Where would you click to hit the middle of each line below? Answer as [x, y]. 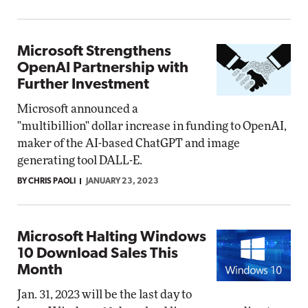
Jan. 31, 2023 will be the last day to [104, 295]
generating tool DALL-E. [80, 161]
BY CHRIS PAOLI [46, 181]
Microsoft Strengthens [94, 52]
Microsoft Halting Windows [112, 238]
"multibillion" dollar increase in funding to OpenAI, [152, 126]
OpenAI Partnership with [103, 68]
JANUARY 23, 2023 [122, 181]
